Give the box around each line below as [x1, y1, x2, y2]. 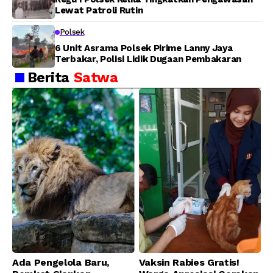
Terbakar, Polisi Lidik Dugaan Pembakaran [55, 54, 241, 65]
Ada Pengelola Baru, [12, 257, 109, 269]
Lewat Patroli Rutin [55, 5, 143, 16]
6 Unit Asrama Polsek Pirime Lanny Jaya [55, 43, 233, 54]
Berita [27, 69, 74, 87]
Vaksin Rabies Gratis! [138, 257, 239, 269]
